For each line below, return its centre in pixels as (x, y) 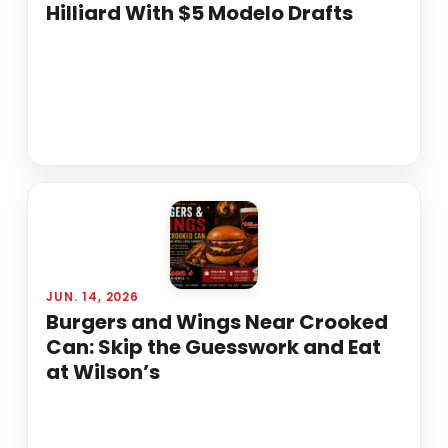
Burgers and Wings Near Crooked (216, 322)
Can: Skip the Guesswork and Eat (213, 347)
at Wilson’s (102, 372)
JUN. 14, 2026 (92, 296)
